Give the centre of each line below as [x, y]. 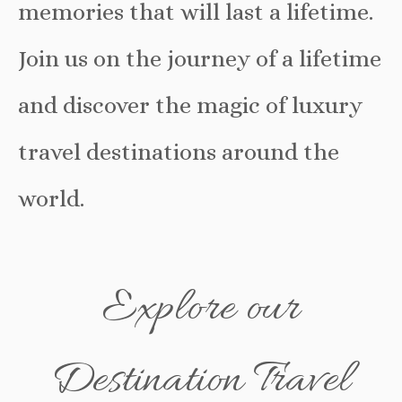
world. [51, 199]
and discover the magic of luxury [190, 105]
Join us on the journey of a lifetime [200, 59]
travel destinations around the [179, 152]
